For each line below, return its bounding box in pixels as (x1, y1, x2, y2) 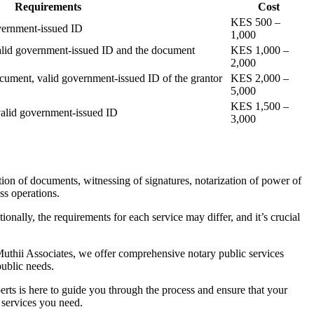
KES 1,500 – (231, 100, 289, 112)
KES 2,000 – (231, 71, 289, 84)
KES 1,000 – (231, 43, 289, 56)
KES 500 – (231, 15, 280, 28)
